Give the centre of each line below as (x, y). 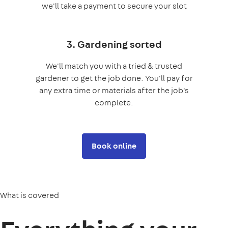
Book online (114, 146)
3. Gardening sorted (114, 44)
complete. (114, 103)
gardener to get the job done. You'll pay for (114, 78)
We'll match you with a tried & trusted (114, 66)
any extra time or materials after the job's (114, 91)
